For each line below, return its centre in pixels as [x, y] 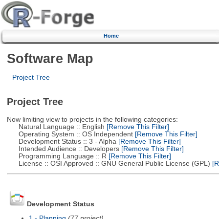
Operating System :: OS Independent [70, 134]
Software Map [50, 58]
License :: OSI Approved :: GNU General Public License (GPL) [108, 163]
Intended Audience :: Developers [63, 149]
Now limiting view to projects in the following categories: [92, 119]
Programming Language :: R [56, 156]
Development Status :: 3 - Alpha [61, 141]
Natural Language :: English [55, 127]
